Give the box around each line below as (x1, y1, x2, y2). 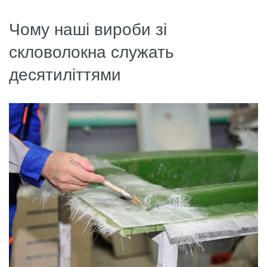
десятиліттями (9, 66, 121, 85)
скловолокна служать (9, 43, 174, 62)
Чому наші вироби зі (9, 20, 167, 39)
